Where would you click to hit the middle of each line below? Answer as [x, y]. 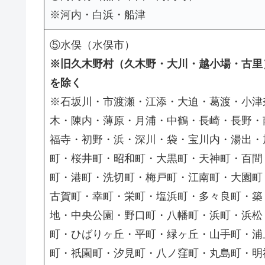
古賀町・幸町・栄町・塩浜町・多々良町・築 [156, 197]
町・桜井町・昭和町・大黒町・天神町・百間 [156, 159]
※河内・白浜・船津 [98, 15]
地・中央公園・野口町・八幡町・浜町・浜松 [156, 216]
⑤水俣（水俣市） [92, 45]
